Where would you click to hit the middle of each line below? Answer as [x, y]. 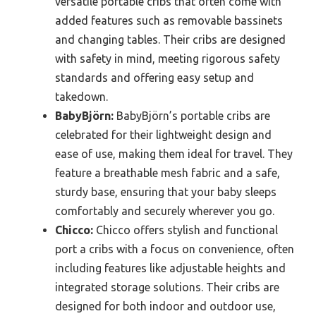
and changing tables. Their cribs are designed [170, 40]
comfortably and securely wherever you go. [165, 211]
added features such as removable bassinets [169, 21]
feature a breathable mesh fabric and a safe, [168, 173]
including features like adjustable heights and [170, 268]
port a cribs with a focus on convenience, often [175, 249]
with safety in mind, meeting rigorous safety [168, 59]
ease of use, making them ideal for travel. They [174, 154]
